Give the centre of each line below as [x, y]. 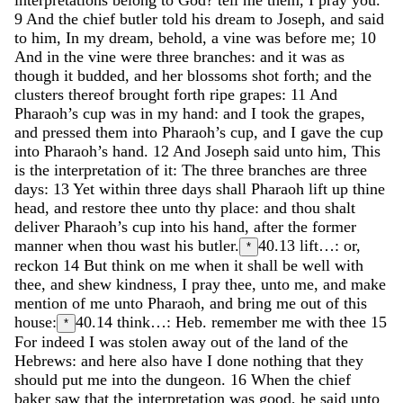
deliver [39, 226]
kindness [144, 284]
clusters [41, 94]
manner [41, 245]
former [334, 226]
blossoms [219, 75]
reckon [36, 265]
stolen [150, 341]
